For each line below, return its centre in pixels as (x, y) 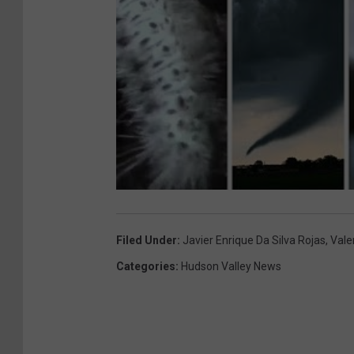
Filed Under (147, 240)
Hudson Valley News (231, 266)
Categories (146, 266)
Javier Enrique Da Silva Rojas (254, 240)
